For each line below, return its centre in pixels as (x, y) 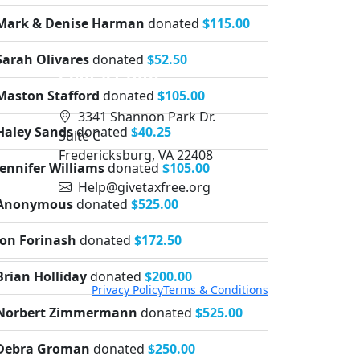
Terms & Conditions (216, 290)
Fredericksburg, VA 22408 (136, 155)
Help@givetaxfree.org (144, 187)
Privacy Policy (127, 290)
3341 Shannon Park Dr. (147, 117)
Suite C (80, 136)
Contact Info (108, 78)
